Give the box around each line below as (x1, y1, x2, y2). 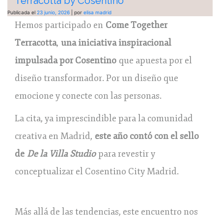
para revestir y (98, 148, 155, 159)
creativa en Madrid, (15, 130, 95, 141)
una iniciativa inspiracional (61, 37, 171, 48)
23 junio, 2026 (37, 9, 70, 15)
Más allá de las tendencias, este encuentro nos (15, 206, 198, 217)
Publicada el (7, 9, 37, 15)
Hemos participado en (15, 19, 106, 30)
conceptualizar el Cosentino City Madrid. (15, 165, 179, 177)
